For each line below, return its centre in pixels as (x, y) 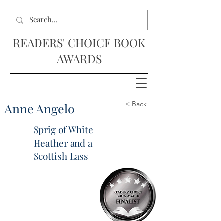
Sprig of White (63, 129)
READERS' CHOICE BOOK (79, 43)
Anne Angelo (39, 108)
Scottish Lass (61, 156)
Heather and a (63, 143)
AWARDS (79, 58)
